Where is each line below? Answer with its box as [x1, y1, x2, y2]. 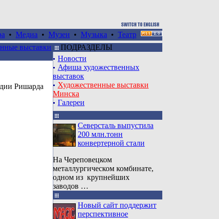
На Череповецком [53, 155, 112, 164]
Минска [53, 89, 79, 98]
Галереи [58, 98, 85, 107]
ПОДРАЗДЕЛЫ [59, 43, 112, 51]
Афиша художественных [58, 63, 139, 71]
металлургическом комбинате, [53, 164, 153, 173]
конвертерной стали [78, 139, 145, 147]
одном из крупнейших [53, 173, 130, 181]
